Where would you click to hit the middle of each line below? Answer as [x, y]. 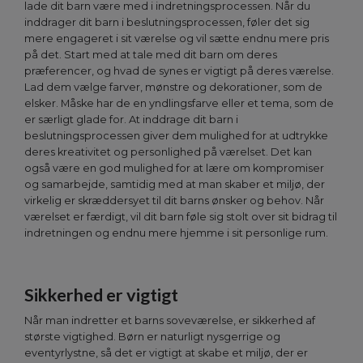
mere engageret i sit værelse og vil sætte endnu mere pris [177, 39]
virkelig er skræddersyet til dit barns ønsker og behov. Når [174, 201]
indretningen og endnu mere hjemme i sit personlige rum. [176, 233]
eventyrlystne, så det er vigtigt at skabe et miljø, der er [166, 353]
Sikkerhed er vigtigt [101, 295]
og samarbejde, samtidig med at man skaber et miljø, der [175, 185]
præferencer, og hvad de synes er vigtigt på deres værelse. [179, 71]
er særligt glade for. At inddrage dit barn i [131, 120]
